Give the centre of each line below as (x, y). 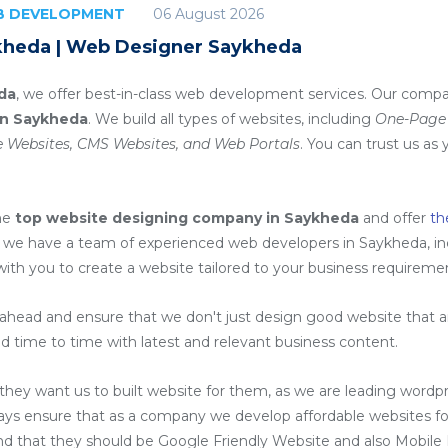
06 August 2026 (208, 13)
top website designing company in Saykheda (187, 218)
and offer (394, 218)
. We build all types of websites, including (231, 119)
